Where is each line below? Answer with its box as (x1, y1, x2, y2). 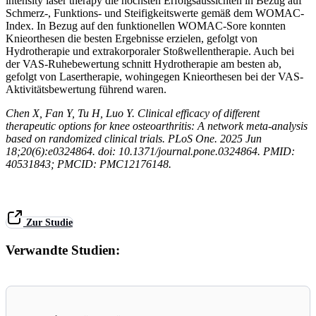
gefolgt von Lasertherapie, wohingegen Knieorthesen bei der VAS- (6, 70, 303, 83)
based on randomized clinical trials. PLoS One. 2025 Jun (6, 132, 262, 145)
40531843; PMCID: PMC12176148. (6, 157, 171, 170)
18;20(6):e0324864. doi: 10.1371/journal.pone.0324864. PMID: (6, 145, 295, 157)
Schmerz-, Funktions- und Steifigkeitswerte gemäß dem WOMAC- (6, 6, 304, 19)
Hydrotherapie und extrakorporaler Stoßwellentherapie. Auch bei (6, 44, 294, 57)
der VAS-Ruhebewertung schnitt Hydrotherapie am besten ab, (6, 57, 281, 70)
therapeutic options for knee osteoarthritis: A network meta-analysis (6, 119, 308, 132)
